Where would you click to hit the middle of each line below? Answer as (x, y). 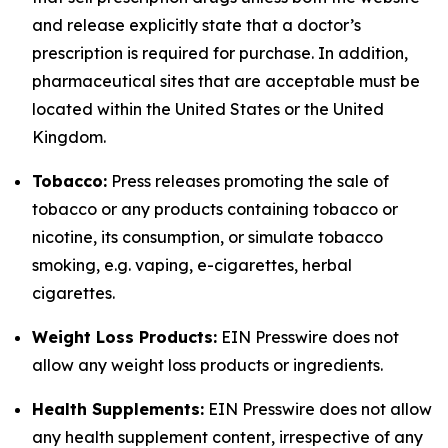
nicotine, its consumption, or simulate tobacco (207, 237)
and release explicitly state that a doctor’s (196, 25)
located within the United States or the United (208, 109)
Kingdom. (69, 137)
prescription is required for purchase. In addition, (220, 53)
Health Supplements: (118, 409)
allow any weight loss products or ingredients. (207, 365)
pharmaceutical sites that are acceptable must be (226, 81)
